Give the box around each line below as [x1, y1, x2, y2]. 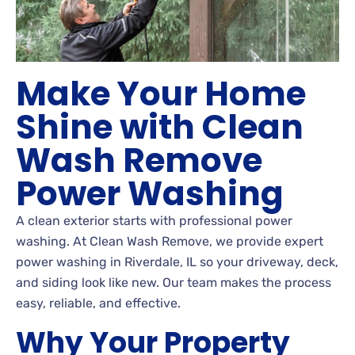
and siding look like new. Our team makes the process [16, 274, 331, 290]
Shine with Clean [16, 103, 303, 151]
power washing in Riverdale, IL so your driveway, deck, [16, 254, 338, 269]
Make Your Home [16, 70, 306, 117]
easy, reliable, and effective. [16, 295, 181, 311]
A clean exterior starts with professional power [16, 212, 292, 228]
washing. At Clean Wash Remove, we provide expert [16, 233, 323, 249]
